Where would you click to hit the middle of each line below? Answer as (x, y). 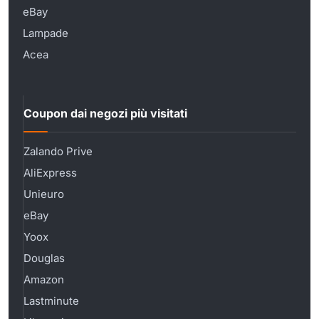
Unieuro (44, 194)
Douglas (44, 258)
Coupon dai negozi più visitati (105, 114)
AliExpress (50, 172)
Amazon (44, 279)
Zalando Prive (58, 151)
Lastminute (51, 300)
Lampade (46, 33)
